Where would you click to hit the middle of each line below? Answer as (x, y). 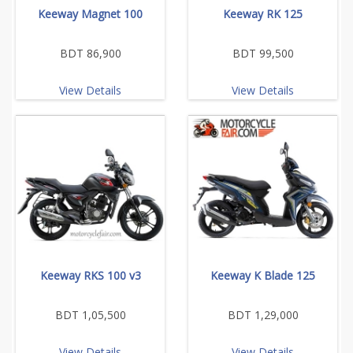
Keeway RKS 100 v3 (90, 276)
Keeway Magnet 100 (90, 14)
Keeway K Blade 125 (263, 276)
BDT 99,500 (263, 54)
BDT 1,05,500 (90, 315)
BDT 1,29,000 (263, 315)
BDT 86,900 (90, 54)
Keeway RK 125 (263, 14)
